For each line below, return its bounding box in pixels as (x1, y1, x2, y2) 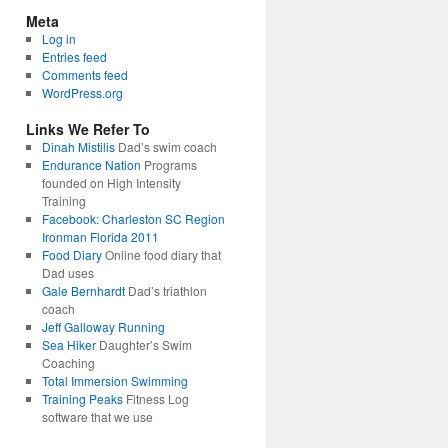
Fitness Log (122, 390, 189, 407)
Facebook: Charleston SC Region (41, 210, 225, 227)
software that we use (41, 408, 153, 425)
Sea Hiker (41, 336, 96, 353)
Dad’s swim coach (114, 138, 217, 155)
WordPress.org (41, 84, 123, 101)
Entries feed (41, 48, 107, 65)
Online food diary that (101, 246, 221, 263)
